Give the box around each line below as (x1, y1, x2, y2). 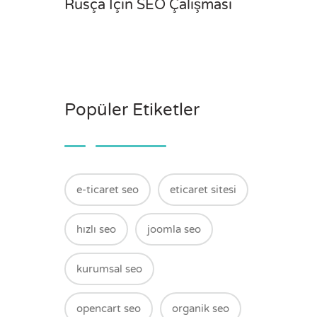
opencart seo (76, 302, 141, 315)
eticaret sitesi (170, 183, 236, 196)
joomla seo (147, 223, 201, 236)
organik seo (172, 302, 229, 315)
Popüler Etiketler (64, 100, 200, 120)
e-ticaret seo (76, 183, 139, 196)
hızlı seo (76, 223, 116, 236)
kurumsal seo (76, 263, 142, 275)
